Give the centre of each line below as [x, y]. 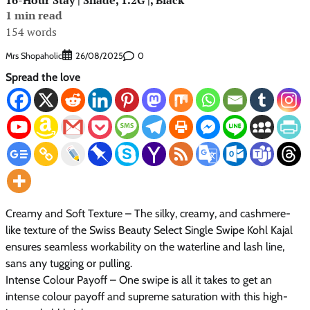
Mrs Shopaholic [34, 55]
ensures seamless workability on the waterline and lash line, [145, 247]
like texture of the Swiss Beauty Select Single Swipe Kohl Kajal [149, 230]
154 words [31, 31]
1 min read [34, 15]
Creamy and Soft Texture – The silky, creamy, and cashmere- [148, 214]
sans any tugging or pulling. [69, 264]
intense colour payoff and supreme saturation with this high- [147, 297]
